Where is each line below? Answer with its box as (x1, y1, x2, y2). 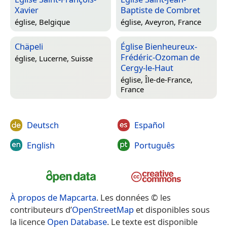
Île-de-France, (145, 74, 193, 85)
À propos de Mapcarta (10, 191, 96, 203)
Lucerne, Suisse (39, 53, 93, 63)
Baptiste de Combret (121, 4, 200, 16)
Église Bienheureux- (121, 41, 197, 53)
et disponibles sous (134, 203, 210, 215)
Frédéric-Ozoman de (121, 51, 200, 63)
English (27, 139, 55, 151)
